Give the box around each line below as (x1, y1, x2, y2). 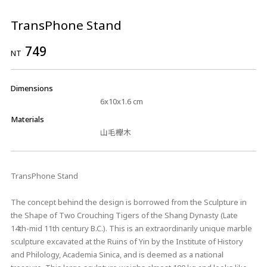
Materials (10, 113, 44, 125)
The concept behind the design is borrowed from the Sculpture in (10, 196, 247, 207)
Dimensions (10, 82, 53, 94)
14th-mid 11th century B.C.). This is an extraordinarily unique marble (10, 222, 252, 234)
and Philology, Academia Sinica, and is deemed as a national (10, 249, 223, 260)
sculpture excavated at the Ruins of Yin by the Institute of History (10, 235, 243, 247)
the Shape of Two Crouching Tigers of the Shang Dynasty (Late (10, 209, 238, 221)
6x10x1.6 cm (100, 95, 143, 107)
